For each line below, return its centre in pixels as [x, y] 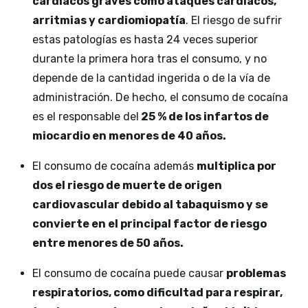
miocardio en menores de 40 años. [129, 136]
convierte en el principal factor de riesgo [150, 224]
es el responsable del [86, 117]
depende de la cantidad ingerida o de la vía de [151, 78]
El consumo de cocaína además [114, 166]
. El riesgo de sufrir [234, 21]
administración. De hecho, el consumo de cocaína [160, 98]
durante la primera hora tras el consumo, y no [150, 59]
